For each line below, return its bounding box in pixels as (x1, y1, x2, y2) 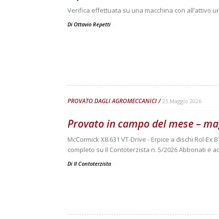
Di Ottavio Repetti (67, 21, 112, 28)
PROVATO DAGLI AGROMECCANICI (67, 97, 157, 105)
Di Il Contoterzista (67, 160, 112, 167)
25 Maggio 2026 (162, 97, 201, 105)
